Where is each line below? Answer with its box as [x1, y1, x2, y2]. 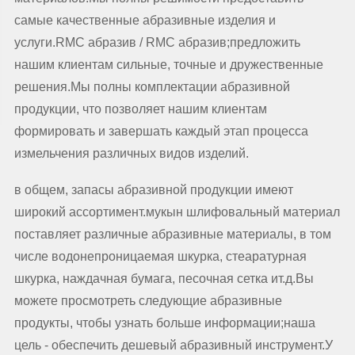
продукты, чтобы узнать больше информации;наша [13, 316, 315, 330]
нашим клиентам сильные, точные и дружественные [13, 58, 323, 71]
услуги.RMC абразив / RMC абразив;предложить [13, 36, 300, 49]
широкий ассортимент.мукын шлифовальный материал [13, 205, 340, 219]
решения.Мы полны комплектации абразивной [13, 80, 290, 94]
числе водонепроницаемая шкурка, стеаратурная [13, 250, 307, 263]
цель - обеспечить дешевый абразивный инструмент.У [13, 338, 333, 352]
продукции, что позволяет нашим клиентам [13, 102, 267, 116]
